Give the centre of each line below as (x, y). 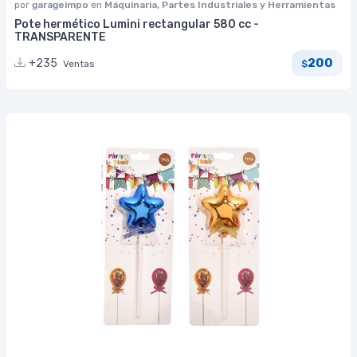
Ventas (79, 63)
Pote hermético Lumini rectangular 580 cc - (137, 24)
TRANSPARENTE (60, 37)
